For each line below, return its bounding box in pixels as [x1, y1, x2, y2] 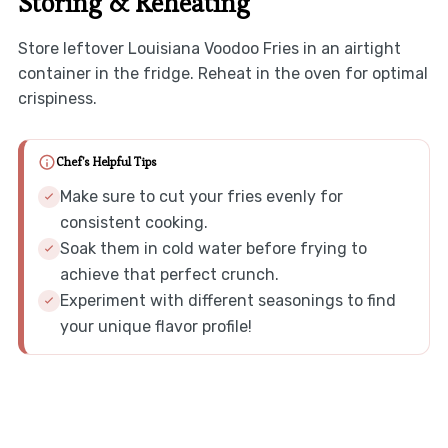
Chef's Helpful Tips [55, 154, 156, 171]
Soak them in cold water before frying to [59, 238, 367, 258]
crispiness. [17, 88, 97, 108]
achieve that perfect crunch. [59, 264, 279, 284]
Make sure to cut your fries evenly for [59, 186, 343, 206]
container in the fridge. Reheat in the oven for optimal [17, 63, 428, 83]
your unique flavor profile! [59, 316, 252, 336]
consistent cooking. [59, 212, 208, 232]
